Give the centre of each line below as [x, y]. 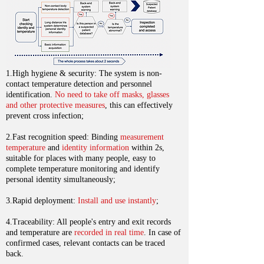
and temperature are [40, 232]
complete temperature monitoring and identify [83, 169]
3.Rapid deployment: [41, 201]
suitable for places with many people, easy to [81, 158]
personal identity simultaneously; [61, 179]
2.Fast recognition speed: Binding [63, 137]
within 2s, [147, 148]
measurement [142, 137]
